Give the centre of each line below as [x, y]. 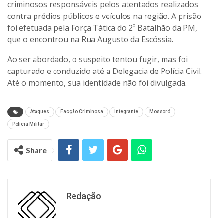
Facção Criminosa [82, 112]
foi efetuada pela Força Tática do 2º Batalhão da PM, [102, 28]
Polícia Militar [28, 124]
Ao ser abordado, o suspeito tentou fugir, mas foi [98, 60]
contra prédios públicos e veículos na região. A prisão [104, 16]
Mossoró [160, 112]
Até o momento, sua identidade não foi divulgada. [97, 83]
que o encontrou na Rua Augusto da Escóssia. [90, 40]
